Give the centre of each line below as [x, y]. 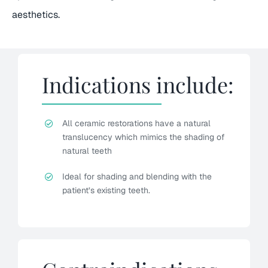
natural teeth [87, 151]
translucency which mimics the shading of [143, 137]
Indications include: [138, 85]
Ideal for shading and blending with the [137, 177]
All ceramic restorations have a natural [136, 124]
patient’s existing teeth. [106, 191]
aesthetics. [36, 15]
